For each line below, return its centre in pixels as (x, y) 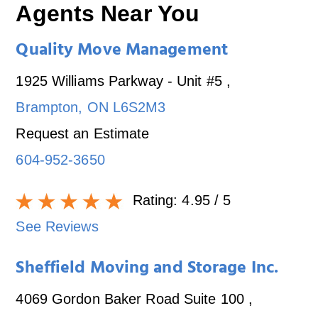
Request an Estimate (83, 133)
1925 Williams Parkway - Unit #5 (121, 81)
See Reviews (57, 226)
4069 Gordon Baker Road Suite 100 (132, 298)
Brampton (47, 107)
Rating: (155, 200)
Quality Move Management (122, 51)
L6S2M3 (139, 107)
